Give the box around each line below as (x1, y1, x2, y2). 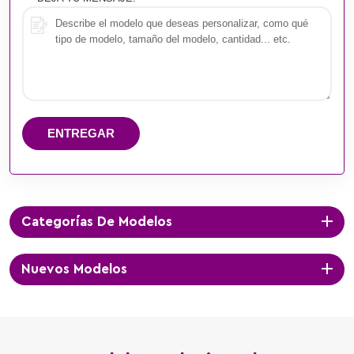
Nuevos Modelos (21, 262, 127, 276)
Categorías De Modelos (21, 214, 172, 228)
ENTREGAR (47, 126, 115, 140)
